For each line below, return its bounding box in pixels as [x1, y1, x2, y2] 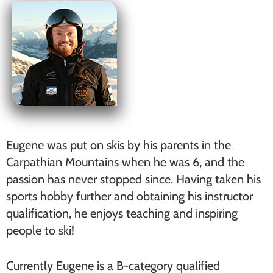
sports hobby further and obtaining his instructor [6, 189, 253, 204]
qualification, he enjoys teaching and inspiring [6, 206, 238, 221]
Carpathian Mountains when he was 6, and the [6, 155, 244, 169]
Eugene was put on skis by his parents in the [6, 138, 231, 152]
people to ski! [6, 223, 74, 238]
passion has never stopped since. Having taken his [6, 172, 261, 186]
